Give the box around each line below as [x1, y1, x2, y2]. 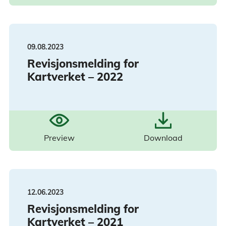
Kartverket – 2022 [27, 70, 123, 84]
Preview [43, 133, 75, 143]
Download [143, 133, 183, 143]
